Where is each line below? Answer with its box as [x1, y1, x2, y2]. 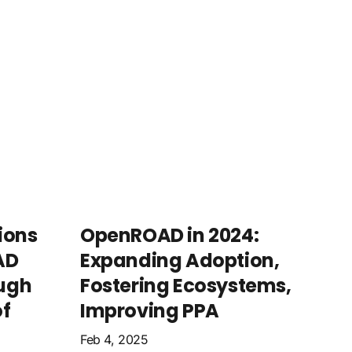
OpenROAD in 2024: [80, 222, 259, 248]
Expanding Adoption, [80, 247, 280, 273]
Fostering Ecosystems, [80, 273, 291, 299]
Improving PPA [80, 298, 219, 324]
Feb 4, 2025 [80, 332, 148, 347]
